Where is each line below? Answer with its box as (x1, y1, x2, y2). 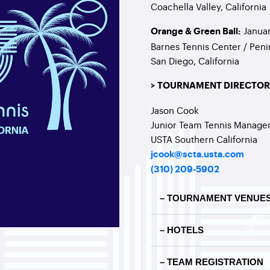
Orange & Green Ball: (151, 27, 241, 36)
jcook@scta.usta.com (151, 150, 244, 159)
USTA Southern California (151, 133, 257, 145)
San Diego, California (151, 54, 239, 67)
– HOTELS (160, 225, 204, 235)
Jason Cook (151, 104, 199, 116)
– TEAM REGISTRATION (160, 257, 263, 267)
